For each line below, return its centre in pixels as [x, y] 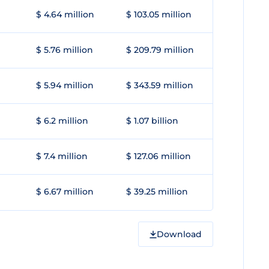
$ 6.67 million [65, 192]
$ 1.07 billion [152, 121]
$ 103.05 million [159, 14]
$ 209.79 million [160, 50]
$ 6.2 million [62, 121]
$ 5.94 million [65, 85]
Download [179, 234]
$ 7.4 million [62, 156]
